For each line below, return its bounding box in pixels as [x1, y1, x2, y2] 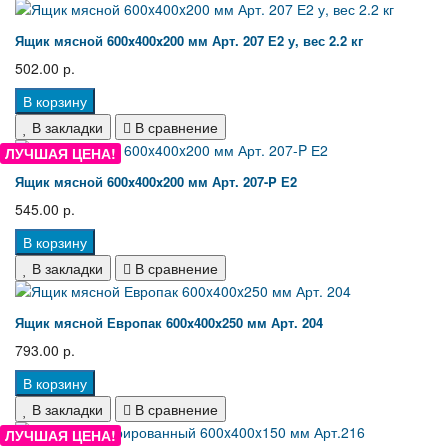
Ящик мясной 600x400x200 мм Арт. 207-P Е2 [15, 172, 297, 192]
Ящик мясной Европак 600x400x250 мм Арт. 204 [15, 313, 323, 333]
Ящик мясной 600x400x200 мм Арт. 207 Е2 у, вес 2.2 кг [15, 31, 363, 51]
